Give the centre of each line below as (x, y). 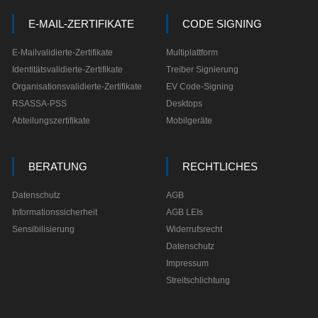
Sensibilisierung (43, 229)
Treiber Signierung (202, 70)
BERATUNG (57, 166)
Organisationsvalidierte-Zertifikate (77, 87)
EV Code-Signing (199, 87)
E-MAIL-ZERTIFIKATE (81, 24)
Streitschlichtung (198, 280)
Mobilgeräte (189, 121)
